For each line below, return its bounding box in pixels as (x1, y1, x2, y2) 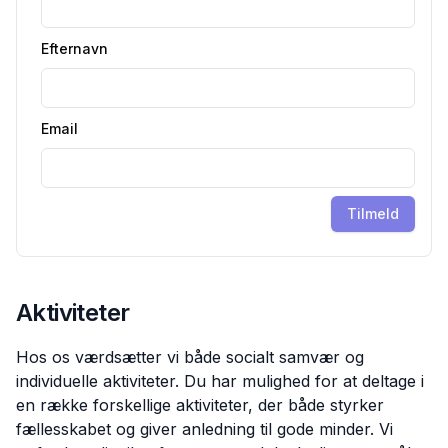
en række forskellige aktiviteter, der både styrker (16, 395, 384, 415)
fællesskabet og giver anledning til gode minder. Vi (16, 419, 393, 439)
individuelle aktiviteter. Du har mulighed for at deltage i (16, 371, 424, 391)
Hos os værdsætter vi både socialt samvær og (16, 347, 364, 367)
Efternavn (41, 40, 108, 57)
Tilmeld (347, 205, 399, 222)
